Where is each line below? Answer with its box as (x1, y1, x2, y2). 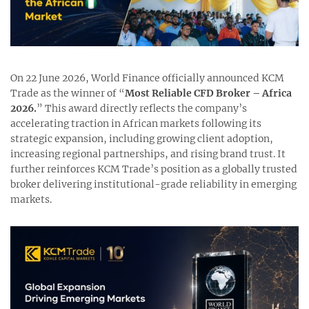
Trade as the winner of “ (10, 87, 125, 100)
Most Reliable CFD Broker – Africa (125, 87, 292, 100)
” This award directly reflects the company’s (37, 102, 247, 115)
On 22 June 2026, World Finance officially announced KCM (10, 72, 284, 85)
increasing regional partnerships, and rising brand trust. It (10, 148, 286, 161)
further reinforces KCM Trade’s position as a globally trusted (10, 163, 297, 176)
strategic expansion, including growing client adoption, (10, 132, 273, 146)
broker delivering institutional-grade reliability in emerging (10, 178, 297, 191)
